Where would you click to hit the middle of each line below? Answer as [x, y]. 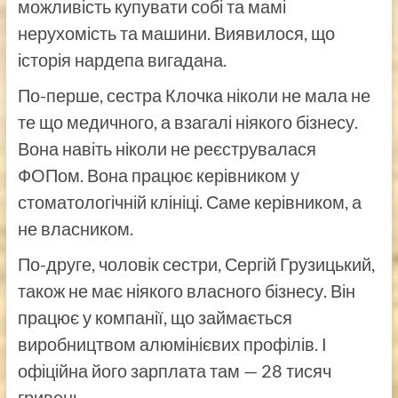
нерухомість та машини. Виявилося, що [176, 32]
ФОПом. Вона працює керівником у [158, 175]
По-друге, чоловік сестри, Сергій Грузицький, [196, 263]
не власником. [75, 228]
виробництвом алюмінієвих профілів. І [172, 343]
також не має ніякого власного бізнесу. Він [186, 290]
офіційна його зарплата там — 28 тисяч [174, 370]
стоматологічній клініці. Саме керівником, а [189, 201]
